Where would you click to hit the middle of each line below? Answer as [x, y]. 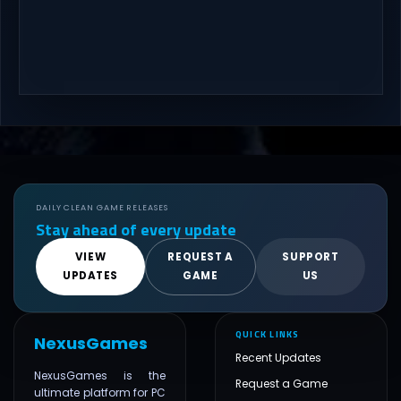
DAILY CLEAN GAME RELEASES [102, 208]
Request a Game [282, 384]
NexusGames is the [100, 376]
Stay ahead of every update [136, 230]
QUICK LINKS [268, 334]
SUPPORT [311, 257]
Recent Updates [278, 358]
